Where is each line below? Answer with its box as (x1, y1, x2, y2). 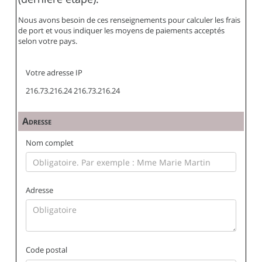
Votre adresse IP (26, 67, 83, 78)
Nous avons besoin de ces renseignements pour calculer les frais (18, 14, 240, 25)
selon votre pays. (18, 35, 77, 46)
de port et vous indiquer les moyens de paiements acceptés (18, 25, 225, 36)
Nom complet (26, 137, 74, 149)
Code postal (26, 244, 68, 256)
